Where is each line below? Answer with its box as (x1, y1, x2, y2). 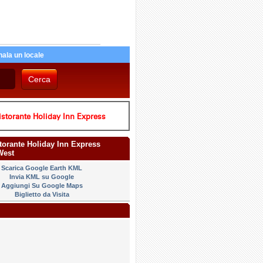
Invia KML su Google (9, 173, 74, 180)
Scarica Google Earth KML (1, 164, 82, 171)
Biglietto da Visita (14, 191, 69, 198)
